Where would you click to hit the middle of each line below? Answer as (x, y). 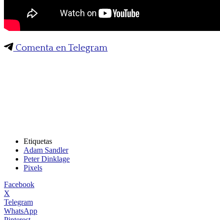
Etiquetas (38, 141)
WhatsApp (21, 211)
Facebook (19, 184)
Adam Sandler (46, 150)
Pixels (33, 167)
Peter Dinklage (47, 159)
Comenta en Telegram (60, 48)
